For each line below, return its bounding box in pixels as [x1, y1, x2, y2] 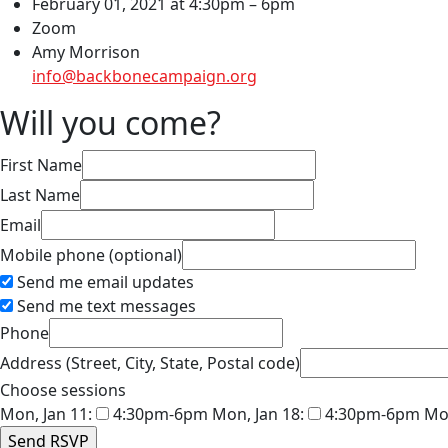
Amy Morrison [32, 41, 140, 63]
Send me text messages [13, 295, 196, 317]
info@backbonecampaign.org [32, 65, 257, 87]
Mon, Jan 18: [208, 403, 308, 425]
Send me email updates [13, 271, 194, 293]
